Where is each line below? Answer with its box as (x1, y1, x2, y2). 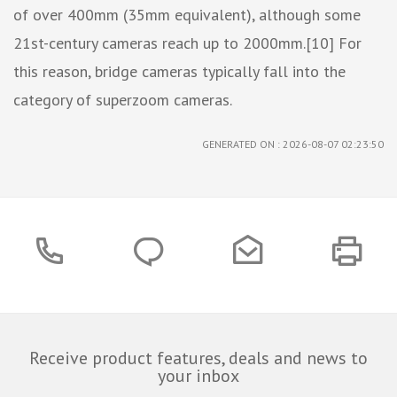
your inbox (158, 363, 239, 387)
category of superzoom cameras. (13, 89, 232, 110)
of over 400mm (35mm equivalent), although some (13, 4, 361, 25)
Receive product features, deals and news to (29, 346, 368, 370)
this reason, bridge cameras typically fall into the (13, 60, 346, 82)
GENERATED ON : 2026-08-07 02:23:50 (202, 136, 384, 151)
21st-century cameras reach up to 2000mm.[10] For (13, 32, 362, 53)
